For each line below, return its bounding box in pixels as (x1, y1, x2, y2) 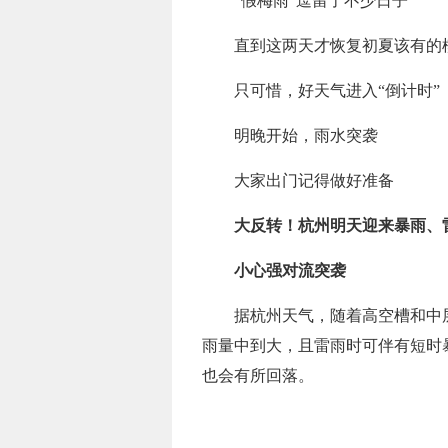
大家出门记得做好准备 (234, 172, 394, 189)
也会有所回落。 (202, 367, 314, 384)
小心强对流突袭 (234, 262, 346, 279)
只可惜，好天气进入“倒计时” (234, 82, 440, 99)
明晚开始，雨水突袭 (234, 127, 378, 144)
